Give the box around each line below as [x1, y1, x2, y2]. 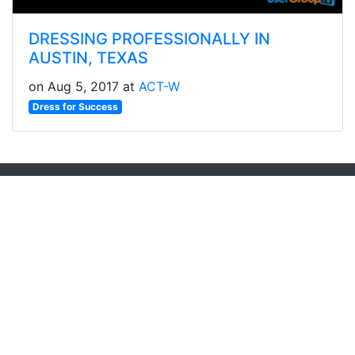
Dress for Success [32, 101, 118, 113]
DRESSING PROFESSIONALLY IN [29, 29, 270, 49]
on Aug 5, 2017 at [29, 78, 139, 95]
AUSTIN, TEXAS [29, 48, 148, 68]
